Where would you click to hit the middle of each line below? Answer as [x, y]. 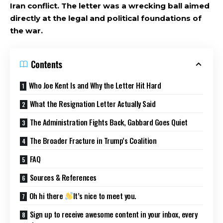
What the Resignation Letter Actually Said [93, 103]
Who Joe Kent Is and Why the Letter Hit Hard [95, 85]
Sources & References [63, 177]
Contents [47, 64]
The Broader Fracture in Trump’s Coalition [93, 140]
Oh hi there [47, 195]
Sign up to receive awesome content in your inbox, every [113, 214]
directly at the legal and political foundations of [106, 18]
